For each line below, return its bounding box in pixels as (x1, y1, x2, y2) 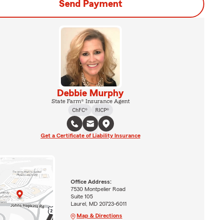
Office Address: (70, 179, 111, 185)
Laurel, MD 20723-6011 (70, 201, 127, 207)
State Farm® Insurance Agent (51, 98, 130, 104)
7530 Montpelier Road (70, 186, 126, 192)
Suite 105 (70, 193, 93, 200)
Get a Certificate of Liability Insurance (40, 133, 140, 138)
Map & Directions (76, 213, 122, 219)
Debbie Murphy (57, 88, 124, 98)
